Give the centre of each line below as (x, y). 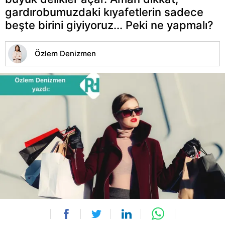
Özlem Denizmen (65, 53)
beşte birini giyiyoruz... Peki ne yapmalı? (109, 25)
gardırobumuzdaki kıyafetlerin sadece (104, 12)
